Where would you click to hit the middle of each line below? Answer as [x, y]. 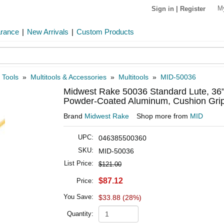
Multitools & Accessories [68, 77]
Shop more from [163, 116]
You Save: [78, 197]
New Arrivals [48, 32]
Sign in [163, 8]
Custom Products [105, 32]
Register [193, 8]
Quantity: [80, 214]
